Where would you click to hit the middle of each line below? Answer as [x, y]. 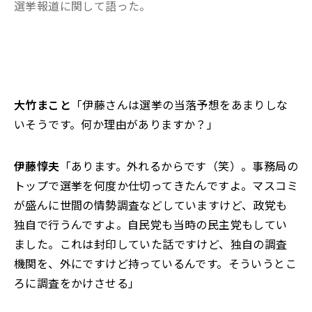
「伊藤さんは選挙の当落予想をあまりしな [180, 104]
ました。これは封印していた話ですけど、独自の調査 [151, 244]
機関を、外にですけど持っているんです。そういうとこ [155, 263]
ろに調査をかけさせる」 [77, 283]
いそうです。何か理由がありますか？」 [116, 124]
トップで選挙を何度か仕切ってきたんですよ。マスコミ [156, 185]
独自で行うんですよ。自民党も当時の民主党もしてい [151, 224]
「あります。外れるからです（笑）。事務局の [179, 166]
